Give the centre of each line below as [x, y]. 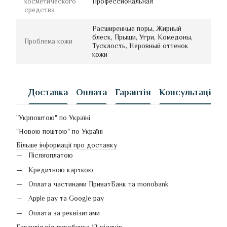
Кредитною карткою [61, 169]
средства [40, 10]
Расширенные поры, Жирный [137, 29]
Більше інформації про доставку [67, 145]
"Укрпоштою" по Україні [54, 118]
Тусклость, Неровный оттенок [140, 46]
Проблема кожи [48, 41]
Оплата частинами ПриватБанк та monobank [99, 184]
